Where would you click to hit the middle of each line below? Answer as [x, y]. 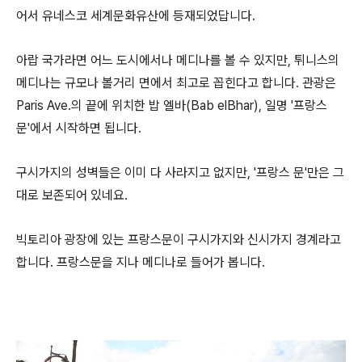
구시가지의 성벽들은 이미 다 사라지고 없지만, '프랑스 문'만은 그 [180, 173]
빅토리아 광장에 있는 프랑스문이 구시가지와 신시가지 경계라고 [179, 240]
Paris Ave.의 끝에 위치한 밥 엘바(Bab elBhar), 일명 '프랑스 [172, 105]
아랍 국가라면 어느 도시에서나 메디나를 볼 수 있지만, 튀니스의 [178, 60]
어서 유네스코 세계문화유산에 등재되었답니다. [136, 16]
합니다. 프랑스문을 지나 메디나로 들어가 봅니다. [142, 262]
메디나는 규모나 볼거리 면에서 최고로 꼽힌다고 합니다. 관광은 [176, 83]
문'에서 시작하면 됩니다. [79, 128]
